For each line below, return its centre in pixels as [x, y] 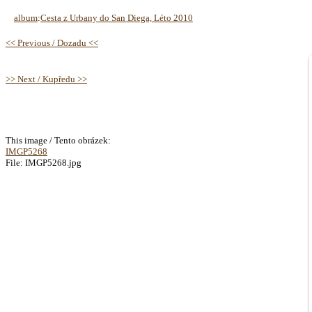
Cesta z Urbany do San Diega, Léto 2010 [117, 18]
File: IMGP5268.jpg [44, 163]
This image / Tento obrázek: [58, 140]
